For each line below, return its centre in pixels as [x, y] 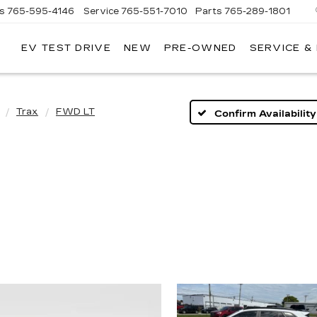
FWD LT [75, 112]
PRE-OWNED [200, 48]
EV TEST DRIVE [66, 48]
